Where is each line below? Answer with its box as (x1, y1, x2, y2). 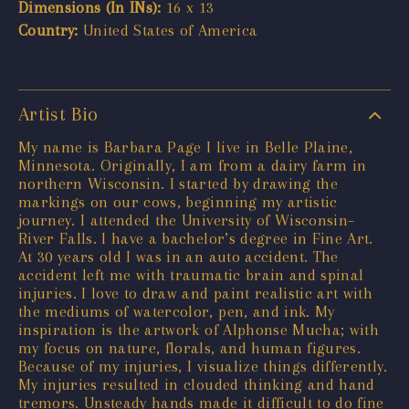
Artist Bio (18, 102, 99, 125)
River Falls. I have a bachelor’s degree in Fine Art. (18, 228, 373, 247)
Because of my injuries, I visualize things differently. (18, 356, 388, 375)
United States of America (78, 20, 258, 39)
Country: (18, 20, 79, 39)
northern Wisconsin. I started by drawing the (18, 173, 338, 193)
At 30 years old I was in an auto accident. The (18, 246, 339, 266)
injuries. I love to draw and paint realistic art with (18, 283, 373, 302)
